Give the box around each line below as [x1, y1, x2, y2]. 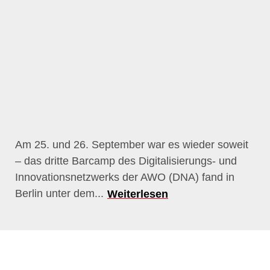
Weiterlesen [107, 188, 168, 200]
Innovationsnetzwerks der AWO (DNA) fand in [15, 171, 234, 183]
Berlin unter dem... [15, 187, 107, 200]
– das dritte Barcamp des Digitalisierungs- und [15, 155, 237, 167]
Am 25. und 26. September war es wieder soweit [15, 139, 248, 151]
